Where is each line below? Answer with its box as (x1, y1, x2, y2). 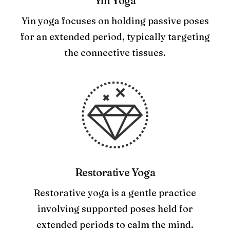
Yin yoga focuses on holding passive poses (21, 15, 209, 27)
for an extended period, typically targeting (20, 31, 210, 43)
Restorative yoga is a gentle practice (34, 187, 196, 199)
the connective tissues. (64, 47, 166, 59)
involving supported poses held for (37, 203, 193, 215)
